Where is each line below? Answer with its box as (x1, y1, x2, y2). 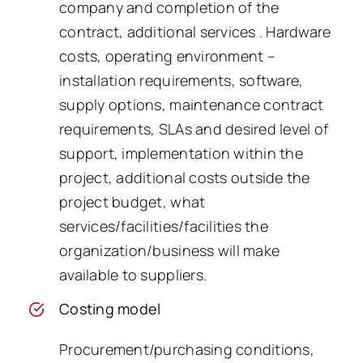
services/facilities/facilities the (59, 216, 268, 236)
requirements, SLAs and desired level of (59, 118, 329, 139)
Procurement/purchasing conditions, (59, 340, 314, 360)
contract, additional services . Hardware (59, 21, 331, 41)
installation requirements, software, (59, 70, 304, 90)
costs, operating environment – (59, 45, 275, 66)
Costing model (59, 299, 161, 319)
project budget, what (59, 191, 206, 211)
